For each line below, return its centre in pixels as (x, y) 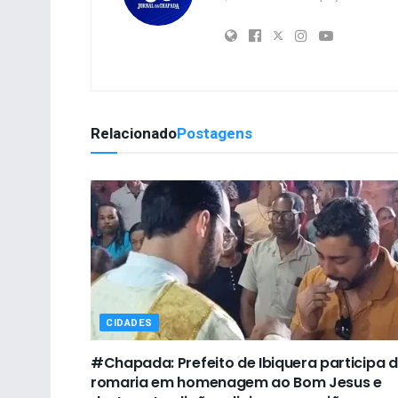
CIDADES (129, 322)
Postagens (215, 133)
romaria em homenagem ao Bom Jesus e (236, 382)
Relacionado (134, 133)
